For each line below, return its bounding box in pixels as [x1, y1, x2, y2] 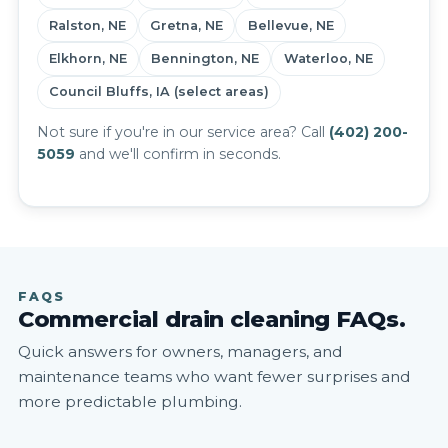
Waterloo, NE [283, 51, 373, 67]
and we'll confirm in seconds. [74, 144, 281, 163]
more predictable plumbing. [18, 391, 242, 411]
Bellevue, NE [247, 17, 334, 33]
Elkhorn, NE [48, 51, 127, 67]
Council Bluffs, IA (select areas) [48, 84, 269, 100]
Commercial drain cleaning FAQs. [18, 305, 406, 334]
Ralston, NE [48, 17, 126, 33]
